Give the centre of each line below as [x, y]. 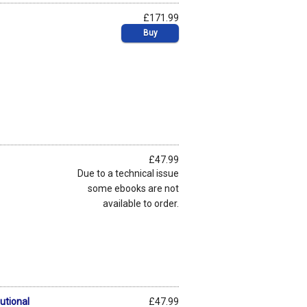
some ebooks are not [133, 188]
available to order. [141, 203]
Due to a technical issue [128, 173]
